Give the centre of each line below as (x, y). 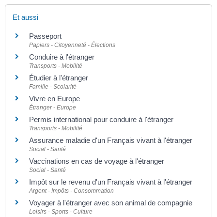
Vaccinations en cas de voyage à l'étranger (97, 161)
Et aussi (25, 17)
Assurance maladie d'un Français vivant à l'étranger (111, 140)
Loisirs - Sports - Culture (61, 211)
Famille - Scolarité (53, 86)
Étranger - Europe (53, 107)
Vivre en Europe (54, 98)
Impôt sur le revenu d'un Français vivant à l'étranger (111, 182)
